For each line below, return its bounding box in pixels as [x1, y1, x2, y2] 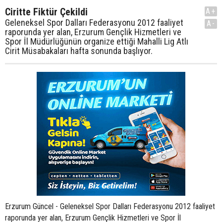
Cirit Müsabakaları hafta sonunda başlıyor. [5, 46, 153, 56]
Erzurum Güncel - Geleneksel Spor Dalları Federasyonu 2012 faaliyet [5, 202, 215, 211]
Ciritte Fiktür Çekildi [5, 6, 88, 18]
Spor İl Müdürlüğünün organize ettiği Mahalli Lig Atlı [5, 36, 188, 47]
